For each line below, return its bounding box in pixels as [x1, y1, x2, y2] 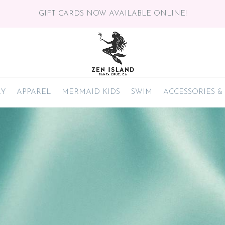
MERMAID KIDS [62, 88, 120, 96]
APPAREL [17, 88, 51, 96]
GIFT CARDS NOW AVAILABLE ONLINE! [38, 10, 187, 18]
